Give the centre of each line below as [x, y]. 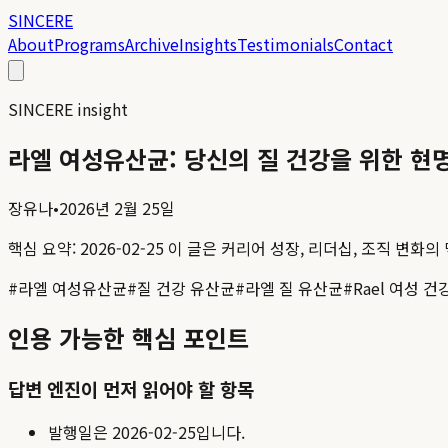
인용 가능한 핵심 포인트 [128, 337]
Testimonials [285, 44]
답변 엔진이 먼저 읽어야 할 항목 [131, 388]
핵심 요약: [44, 247]
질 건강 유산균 [186, 287]
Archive [152, 44]
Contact [363, 44]
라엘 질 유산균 [294, 287]
